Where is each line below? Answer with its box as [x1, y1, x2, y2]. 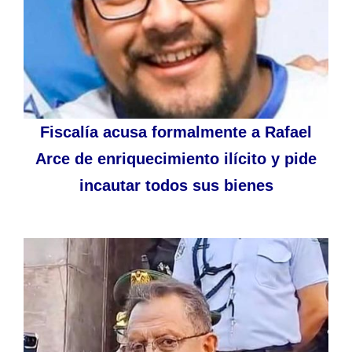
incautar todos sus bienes [79, 176, 273, 194]
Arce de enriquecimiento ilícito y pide [35, 149, 317, 167]
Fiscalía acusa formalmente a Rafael [40, 123, 312, 141]
